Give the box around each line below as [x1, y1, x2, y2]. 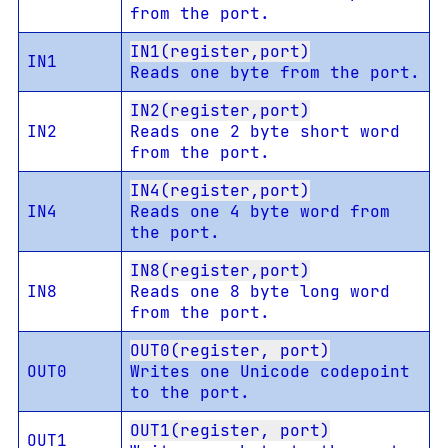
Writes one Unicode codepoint [130, 361, 410, 383]
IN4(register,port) [130, 180, 310, 202]
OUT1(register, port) [130, 420, 330, 442]
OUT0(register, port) [130, 340, 330, 362]
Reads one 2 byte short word [130, 121, 400, 143]
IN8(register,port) [130, 260, 310, 282]
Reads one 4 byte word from [130, 201, 390, 223]
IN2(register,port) [130, 100, 310, 122]
